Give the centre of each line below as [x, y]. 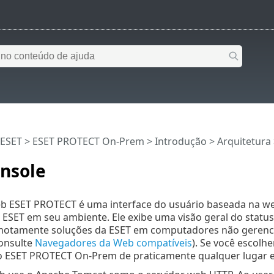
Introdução [180, 142]
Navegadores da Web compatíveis [113, 243]
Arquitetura [244, 142]
